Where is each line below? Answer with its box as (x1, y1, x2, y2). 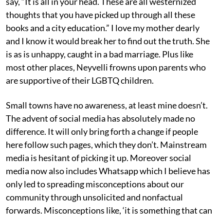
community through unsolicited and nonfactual (6, 191, 183, 202)
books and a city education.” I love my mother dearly (6, 22, 200, 33)
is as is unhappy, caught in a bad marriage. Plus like (6, 48, 193, 59)
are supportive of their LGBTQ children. (6, 74, 154, 86)
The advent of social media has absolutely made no (6, 112, 195, 124)
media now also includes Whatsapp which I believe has (6, 165, 210, 176)
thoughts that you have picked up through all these (6, 9, 195, 20)
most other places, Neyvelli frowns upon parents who (6, 61, 206, 73)
